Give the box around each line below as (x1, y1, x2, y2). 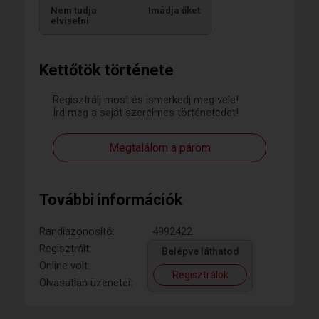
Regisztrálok (172, 268, 229, 281)
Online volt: (39, 258, 90, 272)
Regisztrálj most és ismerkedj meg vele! (53, 93, 239, 106)
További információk (39, 190, 183, 209)
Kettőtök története (39, 61, 174, 79)
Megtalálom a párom (108, 140, 211, 155)
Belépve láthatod (161, 245, 239, 257)
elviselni (51, 15, 89, 26)
